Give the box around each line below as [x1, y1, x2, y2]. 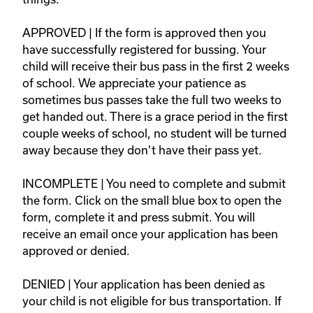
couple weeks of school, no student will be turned [22, 126, 286, 140]
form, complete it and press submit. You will [22, 210, 255, 224]
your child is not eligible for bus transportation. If [22, 294, 282, 308]
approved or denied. [22, 244, 136, 258]
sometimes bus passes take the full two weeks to [22, 93, 282, 107]
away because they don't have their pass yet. [22, 143, 270, 157]
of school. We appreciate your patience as [22, 76, 246, 90]
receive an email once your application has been [22, 227, 278, 241]
